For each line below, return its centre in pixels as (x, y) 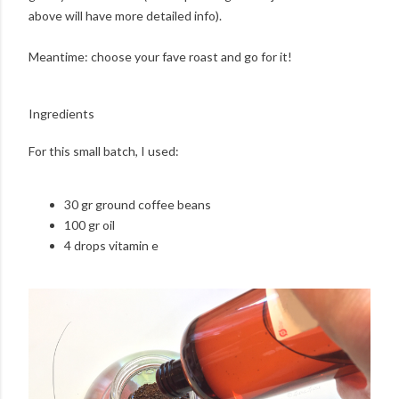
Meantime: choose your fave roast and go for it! (160, 56)
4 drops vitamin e (111, 245)
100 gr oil (91, 225)
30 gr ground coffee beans (139, 204)
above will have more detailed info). (125, 15)
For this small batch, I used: (104, 151)
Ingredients (61, 114)
